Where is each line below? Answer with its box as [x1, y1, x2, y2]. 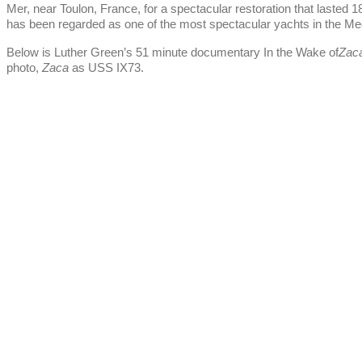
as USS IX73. [69, 61, 144, 75]
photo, [6, 61, 42, 75]
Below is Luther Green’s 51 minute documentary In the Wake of [6, 46, 339, 60]
